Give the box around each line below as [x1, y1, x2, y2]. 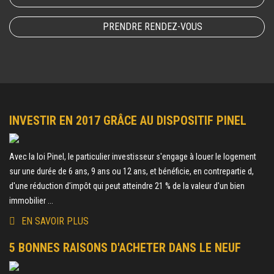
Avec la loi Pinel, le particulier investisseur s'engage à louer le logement [9, 152, 256, 162]
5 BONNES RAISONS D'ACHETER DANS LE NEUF [9, 240, 241, 256]
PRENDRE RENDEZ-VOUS [102, 21, 202, 33]
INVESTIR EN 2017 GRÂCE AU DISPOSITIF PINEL [9, 113, 246, 128]
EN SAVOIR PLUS [21, 215, 89, 228]
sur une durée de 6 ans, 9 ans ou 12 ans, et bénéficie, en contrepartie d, [9, 166, 254, 177]
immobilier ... [9, 196, 53, 206]
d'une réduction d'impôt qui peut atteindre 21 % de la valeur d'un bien [9, 181, 245, 191]
